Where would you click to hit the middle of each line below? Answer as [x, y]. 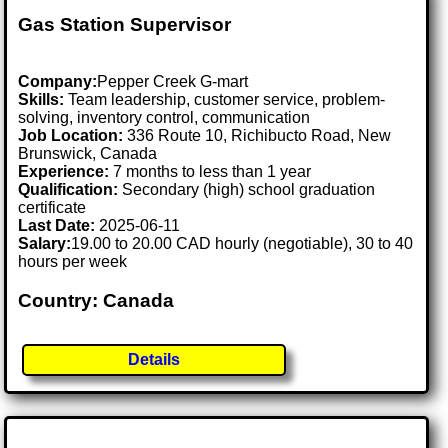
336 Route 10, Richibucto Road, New [259, 136]
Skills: [41, 100]
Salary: [45, 244]
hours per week [73, 262]
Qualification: [68, 190]
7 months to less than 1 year [210, 172]
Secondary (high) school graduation [247, 190]
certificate [52, 208]
